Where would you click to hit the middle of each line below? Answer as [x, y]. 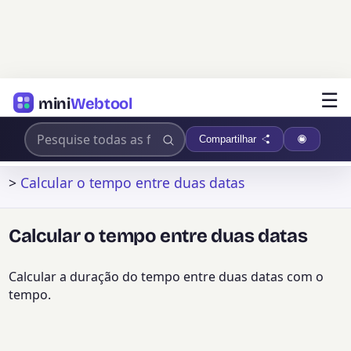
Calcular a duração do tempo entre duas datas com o [166, 277]
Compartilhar [228, 139]
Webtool [101, 103]
